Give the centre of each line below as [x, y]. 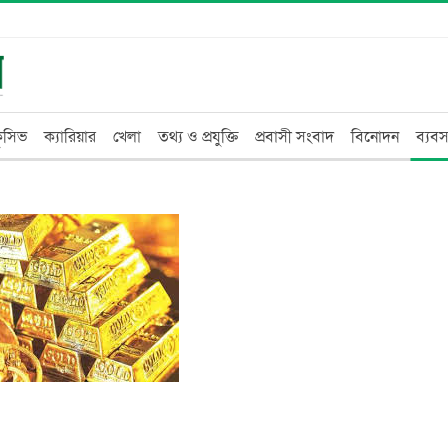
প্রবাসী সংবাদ [294, 137]
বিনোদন [375, 137]
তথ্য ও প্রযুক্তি [198, 137]
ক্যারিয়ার [70, 137]
